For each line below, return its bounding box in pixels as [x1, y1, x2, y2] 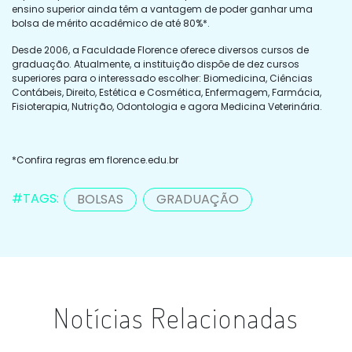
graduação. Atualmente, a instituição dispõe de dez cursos [12, 57, 299, 71]
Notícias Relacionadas [53, 299, 299, 335]
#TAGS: [12, 189, 62, 208]
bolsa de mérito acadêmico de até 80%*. [12, 16, 210, 30]
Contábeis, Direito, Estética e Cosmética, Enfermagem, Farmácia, [12, 85, 321, 99]
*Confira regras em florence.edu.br [12, 152, 178, 167]
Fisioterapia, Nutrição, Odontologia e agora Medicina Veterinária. [12, 99, 322, 113]
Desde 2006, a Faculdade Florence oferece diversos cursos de [12, 42, 309, 57]
